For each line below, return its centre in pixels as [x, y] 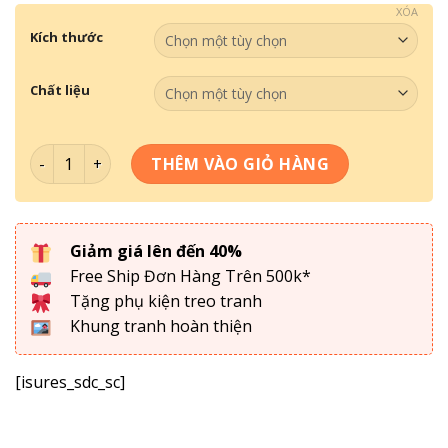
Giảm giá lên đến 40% [156, 251]
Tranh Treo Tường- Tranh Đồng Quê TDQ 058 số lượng [228, 155]
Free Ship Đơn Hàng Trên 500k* [188, 276]
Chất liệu [60, 90]
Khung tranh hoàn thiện [159, 326]
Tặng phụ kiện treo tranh [164, 301]
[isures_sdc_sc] [70, 382]
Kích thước [66, 37]
